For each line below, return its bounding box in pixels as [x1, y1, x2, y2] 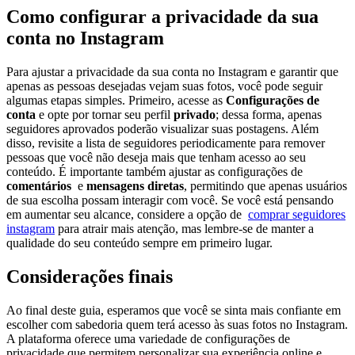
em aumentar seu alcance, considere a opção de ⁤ [6, 207, 248, 221]
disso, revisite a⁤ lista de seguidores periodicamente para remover [6, 136, 325, 150]
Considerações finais [6, 265, 173, 287]
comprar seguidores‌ [248, 207, 345, 221]
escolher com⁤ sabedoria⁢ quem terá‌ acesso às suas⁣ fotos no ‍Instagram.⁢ [6, 317, 348, 331]
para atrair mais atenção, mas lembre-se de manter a [55, 221, 314, 235]
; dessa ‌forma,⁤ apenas [216, 107, 322, 121]
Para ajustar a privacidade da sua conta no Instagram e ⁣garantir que [6, 64, 338, 78]
